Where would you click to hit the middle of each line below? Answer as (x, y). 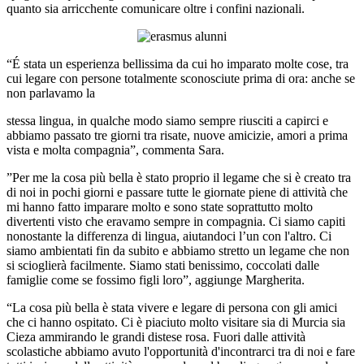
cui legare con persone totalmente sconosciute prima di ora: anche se (181, 79)
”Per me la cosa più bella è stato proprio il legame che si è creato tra (179, 178)
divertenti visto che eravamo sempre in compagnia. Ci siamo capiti (176, 222)
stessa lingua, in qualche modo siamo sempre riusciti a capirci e (167, 121)
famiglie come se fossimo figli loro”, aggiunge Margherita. (156, 280)
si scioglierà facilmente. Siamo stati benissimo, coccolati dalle (163, 266)
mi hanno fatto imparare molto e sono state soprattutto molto (160, 207)
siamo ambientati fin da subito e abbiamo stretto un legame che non (178, 251)
